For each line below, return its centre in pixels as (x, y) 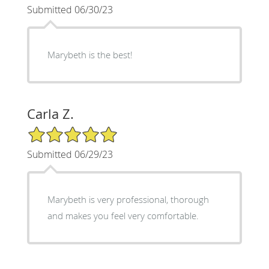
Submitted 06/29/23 (70, 154)
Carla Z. (50, 113)
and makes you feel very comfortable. (123, 215)
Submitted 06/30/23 (70, 9)
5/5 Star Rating (56, 130)
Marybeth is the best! (90, 54)
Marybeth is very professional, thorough (128, 199)
